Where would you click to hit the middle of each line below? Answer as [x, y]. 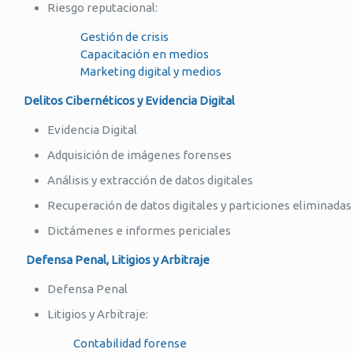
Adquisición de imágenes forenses [139, 155]
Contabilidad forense [105, 343]
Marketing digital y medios [124, 71]
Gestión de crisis [96, 37]
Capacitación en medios [116, 54]
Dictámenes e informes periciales [139, 230]
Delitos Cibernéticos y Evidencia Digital [129, 100]
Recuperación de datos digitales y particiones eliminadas [199, 205]
